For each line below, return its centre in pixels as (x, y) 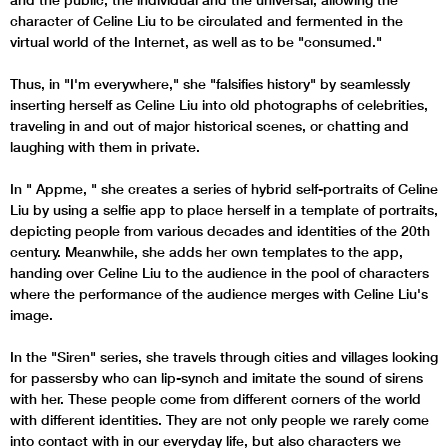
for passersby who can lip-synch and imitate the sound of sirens (216, 377)
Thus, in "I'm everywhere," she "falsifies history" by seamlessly (210, 83)
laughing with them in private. (105, 146)
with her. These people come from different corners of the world (215, 398)
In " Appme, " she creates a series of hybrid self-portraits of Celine (224, 188)
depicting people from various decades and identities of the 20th (220, 230)
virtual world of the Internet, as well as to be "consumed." (196, 41)
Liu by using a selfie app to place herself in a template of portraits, (224, 209)
